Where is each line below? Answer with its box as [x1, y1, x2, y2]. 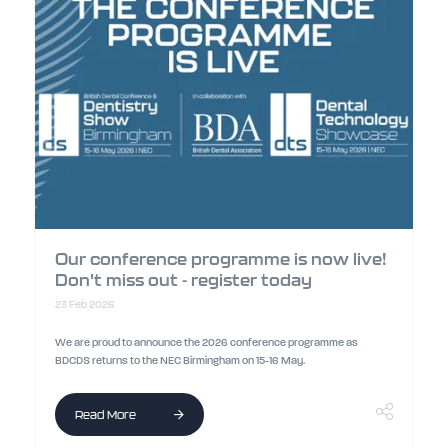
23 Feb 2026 [54, 298, 115, 311]
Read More [74, 408, 139, 421]
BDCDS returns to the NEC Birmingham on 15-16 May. [54, 354, 307, 367]
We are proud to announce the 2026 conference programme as [54, 336, 358, 349]
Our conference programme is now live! [54, 250, 387, 268]
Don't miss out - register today [54, 271, 312, 289]
